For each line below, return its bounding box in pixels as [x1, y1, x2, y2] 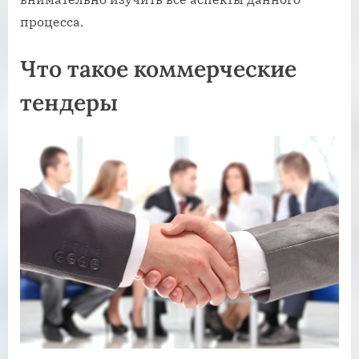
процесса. [20, 13, 83, 30]
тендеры [20, 87, 118, 117]
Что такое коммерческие [20, 53, 296, 83]
